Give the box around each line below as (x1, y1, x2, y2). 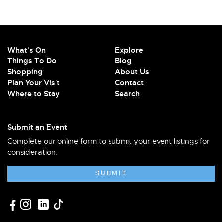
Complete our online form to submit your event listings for (7, 137, 210, 146)
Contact (115, 78, 144, 88)
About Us (115, 67, 149, 77)
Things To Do (7, 56, 56, 66)
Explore (115, 45, 143, 55)
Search (115, 89, 140, 99)
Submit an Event (7, 122, 67, 132)
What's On (7, 45, 46, 55)
